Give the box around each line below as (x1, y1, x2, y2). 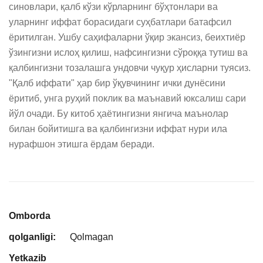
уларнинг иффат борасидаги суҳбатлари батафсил (9, 17, 231, 27)
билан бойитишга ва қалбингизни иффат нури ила (9, 124, 227, 134)
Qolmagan (70, 232, 113, 242)
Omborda (9, 211, 50, 221)
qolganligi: (9, 232, 56, 242)
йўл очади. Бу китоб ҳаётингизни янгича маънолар (9, 109, 228, 119)
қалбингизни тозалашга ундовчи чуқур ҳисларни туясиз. (9, 63, 251, 73)
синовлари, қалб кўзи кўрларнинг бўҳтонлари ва (9, 2, 218, 12)
